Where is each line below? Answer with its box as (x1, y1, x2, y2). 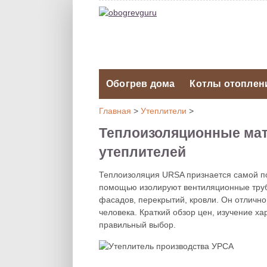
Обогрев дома (106, 79, 175, 89)
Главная (99, 106, 131, 116)
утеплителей (99, 144, 186, 160)
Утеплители (141, 106, 187, 116)
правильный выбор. (99, 220, 176, 229)
